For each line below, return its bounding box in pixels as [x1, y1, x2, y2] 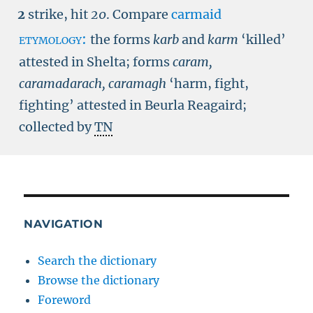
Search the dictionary [38, 254, 157, 268]
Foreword [38, 293, 92, 307]
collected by [19, 119, 94, 135]
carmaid [171, 6, 221, 22]
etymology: [19, 31, 90, 48]
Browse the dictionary [38, 273, 160, 287]
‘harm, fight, [169, 75, 249, 92]
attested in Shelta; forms [19, 54, 173, 70]
